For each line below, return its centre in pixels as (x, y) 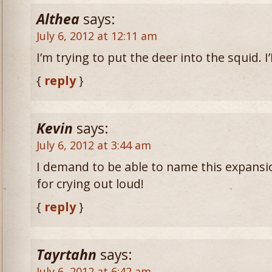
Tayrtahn (66, 255)
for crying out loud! (90, 184)
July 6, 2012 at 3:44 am (94, 145)
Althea (58, 19)
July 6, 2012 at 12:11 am (97, 36)
